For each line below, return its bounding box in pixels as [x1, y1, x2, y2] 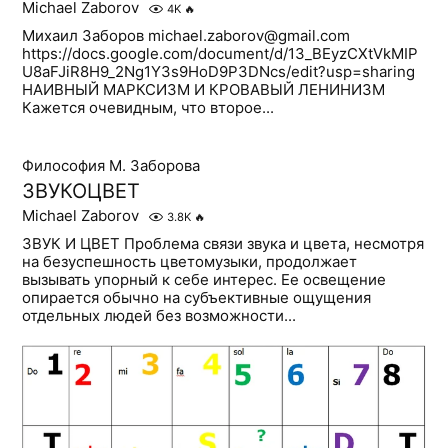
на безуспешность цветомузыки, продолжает [22, 252, 358, 272]
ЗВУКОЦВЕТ [22, 179, 141, 204]
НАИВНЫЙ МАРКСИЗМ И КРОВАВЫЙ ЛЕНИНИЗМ [22, 80, 386, 100]
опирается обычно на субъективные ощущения [22, 288, 372, 308]
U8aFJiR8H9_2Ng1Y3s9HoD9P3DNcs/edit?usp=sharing [22, 62, 416, 82]
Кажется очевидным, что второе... [22, 98, 275, 118]
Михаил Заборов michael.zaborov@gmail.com [22, 26, 351, 46]
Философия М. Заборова [22, 156, 201, 176]
